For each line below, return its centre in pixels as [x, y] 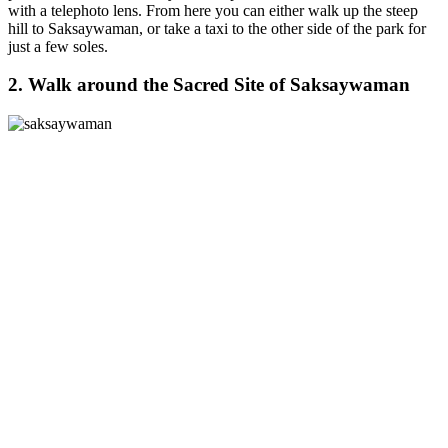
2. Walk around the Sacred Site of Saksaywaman [209, 85]
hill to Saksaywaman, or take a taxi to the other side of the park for [217, 28]
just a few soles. [58, 46]
